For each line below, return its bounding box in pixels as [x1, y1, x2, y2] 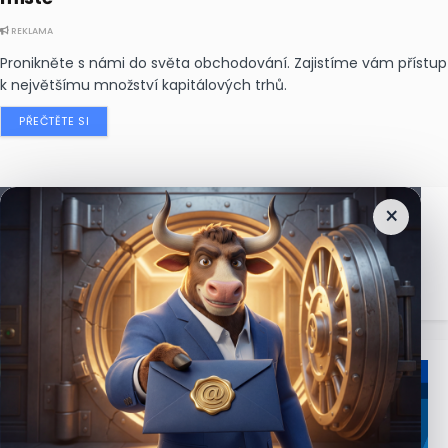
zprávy [177, 208, 256, 239]
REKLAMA [9, 25, 53, 37]
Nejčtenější [45, 208, 177, 239]
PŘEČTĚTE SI [19, 113, 90, 129]
